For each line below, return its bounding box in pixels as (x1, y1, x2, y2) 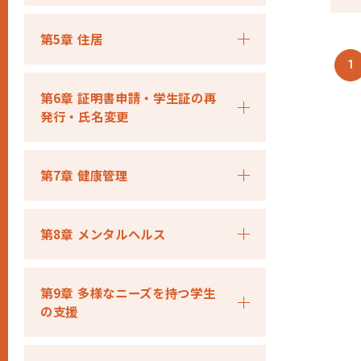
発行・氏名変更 (40, 107, 129, 125)
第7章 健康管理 (40, 166, 128, 184)
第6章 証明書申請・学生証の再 (40, 89, 217, 106)
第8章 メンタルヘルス (40, 225, 166, 243)
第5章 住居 (40, 30, 103, 48)
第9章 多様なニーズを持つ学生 (40, 284, 216, 301)
